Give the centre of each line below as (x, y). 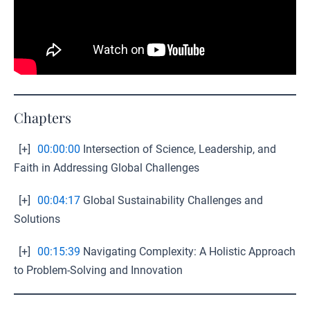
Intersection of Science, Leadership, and (178, 149)
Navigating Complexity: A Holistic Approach (188, 252)
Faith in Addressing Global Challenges (107, 168)
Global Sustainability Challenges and (172, 200)
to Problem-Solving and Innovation (98, 270)
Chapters (43, 117)
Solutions (37, 219)
